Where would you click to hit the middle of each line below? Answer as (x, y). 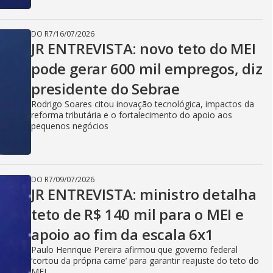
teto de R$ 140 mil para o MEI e (137, 214)
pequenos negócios (70, 126)
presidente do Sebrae (106, 89)
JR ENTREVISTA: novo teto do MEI (144, 48)
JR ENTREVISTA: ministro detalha (144, 194)
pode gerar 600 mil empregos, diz (147, 69)
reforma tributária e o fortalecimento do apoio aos (132, 115)
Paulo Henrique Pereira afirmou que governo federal (134, 250)
